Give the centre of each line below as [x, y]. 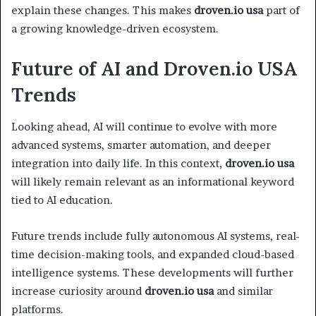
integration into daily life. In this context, [118, 163]
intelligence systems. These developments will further [152, 272]
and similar [243, 291]
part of [281, 11]
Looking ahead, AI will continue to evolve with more [144, 126]
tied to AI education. [62, 200]
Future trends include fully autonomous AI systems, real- [156, 236]
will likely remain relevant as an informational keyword [153, 181]
